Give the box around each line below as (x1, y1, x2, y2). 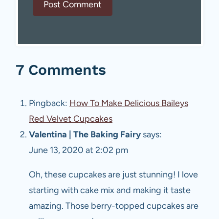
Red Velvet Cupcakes (29, 113, 112, 125)
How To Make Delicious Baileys (69, 98, 188, 109)
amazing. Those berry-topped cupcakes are (29, 200, 198, 212)
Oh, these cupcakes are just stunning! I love (29, 169, 198, 180)
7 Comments (16, 61, 106, 79)
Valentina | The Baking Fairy (29, 129, 141, 140)
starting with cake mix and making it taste (29, 185, 191, 196)
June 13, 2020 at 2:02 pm (29, 145, 128, 156)
